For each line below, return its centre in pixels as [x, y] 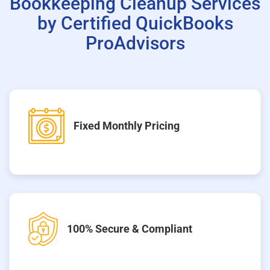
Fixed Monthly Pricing [127, 126]
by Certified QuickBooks [135, 23]
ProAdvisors [135, 43]
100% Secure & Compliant [130, 229]
